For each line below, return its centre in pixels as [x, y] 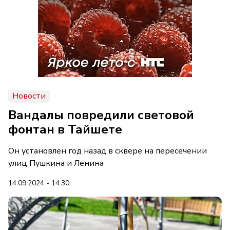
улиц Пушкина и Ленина [56, 163]
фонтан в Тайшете [65, 129]
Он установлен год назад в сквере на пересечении [108, 151]
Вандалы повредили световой [101, 115]
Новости [29, 96]
